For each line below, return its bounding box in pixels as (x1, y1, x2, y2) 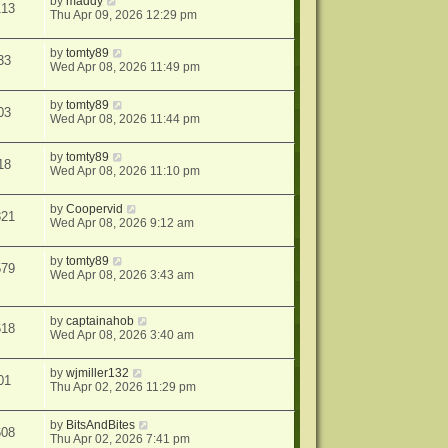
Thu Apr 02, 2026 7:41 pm (50, 431, 191, 446)
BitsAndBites (66, 417, 136, 432)
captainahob (66, 313, 135, 328)
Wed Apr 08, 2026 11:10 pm (50, 164, 201, 178)
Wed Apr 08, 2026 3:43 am (50, 268, 195, 282)
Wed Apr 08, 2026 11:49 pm (50, 60, 201, 74)
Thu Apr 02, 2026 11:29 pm (50, 379, 197, 394)
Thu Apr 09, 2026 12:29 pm (50, 8, 198, 22)
